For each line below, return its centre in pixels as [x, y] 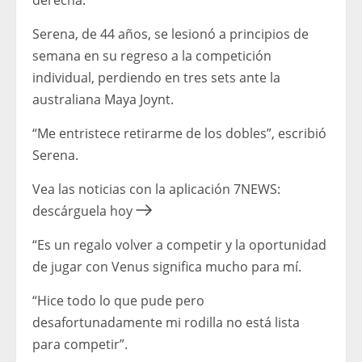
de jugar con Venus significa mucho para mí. [167, 267]
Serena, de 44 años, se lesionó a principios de [170, 34]
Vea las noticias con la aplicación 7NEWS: [156, 189]
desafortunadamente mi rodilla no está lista [166, 323]
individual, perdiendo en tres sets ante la [156, 78]
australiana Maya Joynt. [103, 100]
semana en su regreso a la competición [152, 56]
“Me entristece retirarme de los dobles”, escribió [179, 134]
